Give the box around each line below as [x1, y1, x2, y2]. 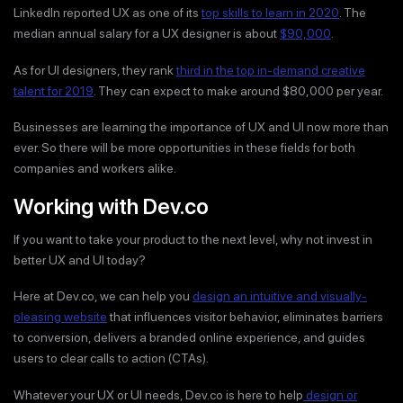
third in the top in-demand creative [176, 62, 365, 77]
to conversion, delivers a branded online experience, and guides [13, 330, 365, 345]
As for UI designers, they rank [13, 62, 176, 77]
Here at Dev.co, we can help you [13, 289, 193, 303]
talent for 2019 [13, 83, 94, 98]
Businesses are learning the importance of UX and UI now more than [13, 120, 389, 134]
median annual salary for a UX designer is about [13, 26, 280, 40]
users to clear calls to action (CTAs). [13, 351, 209, 365]
